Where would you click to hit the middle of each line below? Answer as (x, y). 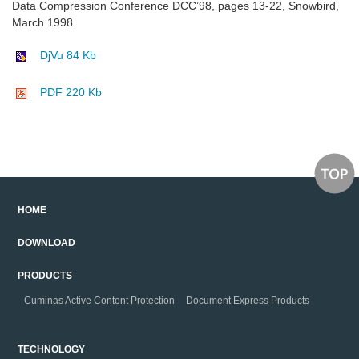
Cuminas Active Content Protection (99, 301)
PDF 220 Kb (71, 93)
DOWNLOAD (46, 243)
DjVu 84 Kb (68, 56)
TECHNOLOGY (51, 350)
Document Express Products (248, 301)
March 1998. (44, 23)
